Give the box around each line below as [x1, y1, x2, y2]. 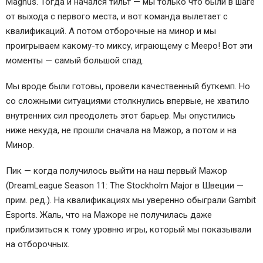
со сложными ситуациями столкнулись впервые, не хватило [6, 96, 249, 107]
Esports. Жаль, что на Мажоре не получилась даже [6, 209, 212, 220]
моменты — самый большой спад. [6, 55, 144, 66]
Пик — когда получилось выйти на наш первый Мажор [6, 165, 227, 176]
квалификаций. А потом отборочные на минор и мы [6, 26, 216, 37]
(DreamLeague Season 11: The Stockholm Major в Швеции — [6, 180, 244, 191]
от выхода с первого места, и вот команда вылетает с [6, 11, 228, 22]
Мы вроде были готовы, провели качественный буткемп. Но [6, 81, 250, 92]
